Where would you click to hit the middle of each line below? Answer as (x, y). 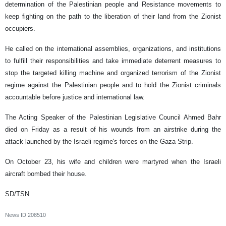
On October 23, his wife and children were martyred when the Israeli (113, 162)
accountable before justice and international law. (75, 97)
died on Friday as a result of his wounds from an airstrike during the (113, 130)
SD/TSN (17, 194)
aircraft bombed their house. (46, 174)
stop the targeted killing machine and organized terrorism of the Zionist (113, 73)
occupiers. (20, 29)
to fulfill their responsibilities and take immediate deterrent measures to (113, 61)
